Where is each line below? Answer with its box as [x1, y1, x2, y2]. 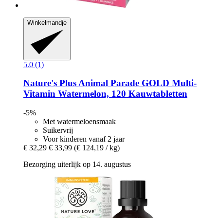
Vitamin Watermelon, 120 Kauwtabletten [23, 89, 187, 99]
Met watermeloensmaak [43, 117, 116, 126]
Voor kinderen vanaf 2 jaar [43, 134, 125, 143]
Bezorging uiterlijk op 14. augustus [23, 160, 131, 168]
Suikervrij [43, 126, 73, 134]
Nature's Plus [23, 78, 76, 89]
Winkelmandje [27, 19, 67, 27]
